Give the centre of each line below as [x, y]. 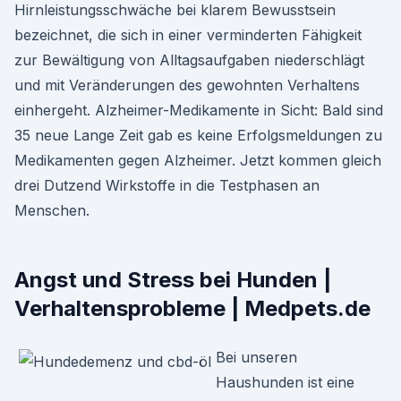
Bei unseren [256, 357]
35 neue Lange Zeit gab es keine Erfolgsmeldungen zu [198, 135]
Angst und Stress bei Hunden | [173, 280]
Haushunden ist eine [285, 382]
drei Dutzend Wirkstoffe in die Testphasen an [167, 185]
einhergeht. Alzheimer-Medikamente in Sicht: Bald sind [199, 110]
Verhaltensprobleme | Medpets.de [192, 308]
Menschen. [52, 210]
